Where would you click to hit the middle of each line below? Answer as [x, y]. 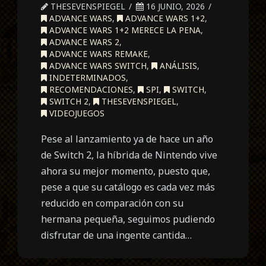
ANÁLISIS [178, 65]
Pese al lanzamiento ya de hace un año [127, 139]
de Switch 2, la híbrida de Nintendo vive [129, 155]
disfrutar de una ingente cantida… [117, 235]
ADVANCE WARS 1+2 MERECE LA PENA [124, 30]
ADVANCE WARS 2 [83, 42]
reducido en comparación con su [113, 203]
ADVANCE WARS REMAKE [98, 53]
